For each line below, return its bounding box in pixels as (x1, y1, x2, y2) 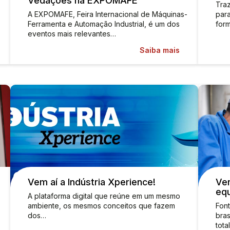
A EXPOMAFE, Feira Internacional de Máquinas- (27, 10, 187, 18)
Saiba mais (139, 46, 180, 54)
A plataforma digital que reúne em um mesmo (27, 191, 180, 200)
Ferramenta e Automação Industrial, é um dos (27, 20, 180, 28)
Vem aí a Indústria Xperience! (27, 177, 156, 187)
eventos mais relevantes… (27, 29, 116, 38)
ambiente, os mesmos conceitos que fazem (27, 201, 175, 210)
